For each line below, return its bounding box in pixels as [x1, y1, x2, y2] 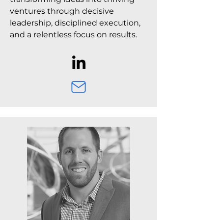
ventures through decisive [10, 6, 114, 16]
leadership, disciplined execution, [10, 18, 140, 27]
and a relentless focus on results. [10, 30, 137, 39]
